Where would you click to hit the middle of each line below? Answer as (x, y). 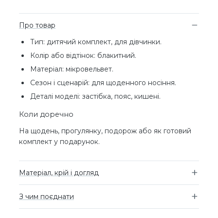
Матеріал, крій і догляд (59, 173)
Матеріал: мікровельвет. (72, 69)
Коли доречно (46, 114)
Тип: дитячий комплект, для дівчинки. (96, 42)
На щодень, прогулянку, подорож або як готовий (105, 131)
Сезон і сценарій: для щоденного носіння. (103, 83)
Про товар (37, 25)
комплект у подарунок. (59, 142)
